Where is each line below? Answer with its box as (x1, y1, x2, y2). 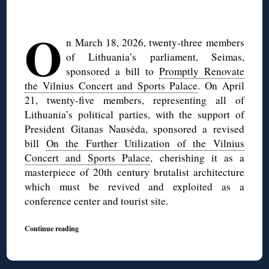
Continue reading (25, 222, 79, 234)
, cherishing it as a (150, 150, 244, 165)
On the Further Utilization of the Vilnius (46, 136, 244, 150)
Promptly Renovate (159, 64, 244, 78)
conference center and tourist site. (25, 193, 169, 208)
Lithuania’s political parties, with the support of (25, 107, 244, 121)
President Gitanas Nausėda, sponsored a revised (25, 121, 244, 136)
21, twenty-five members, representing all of (25, 92, 244, 107)
